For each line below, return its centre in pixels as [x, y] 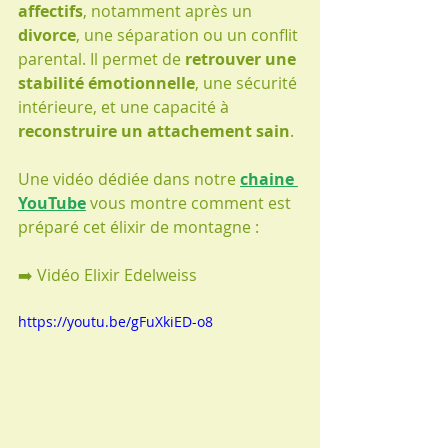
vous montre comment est [190, 202]
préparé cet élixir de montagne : [138, 226]
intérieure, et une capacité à [125, 106]
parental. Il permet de [101, 58]
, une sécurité [248, 82]
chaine [269, 178]
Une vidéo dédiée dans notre [129, 178]
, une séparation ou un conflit [189, 34]
